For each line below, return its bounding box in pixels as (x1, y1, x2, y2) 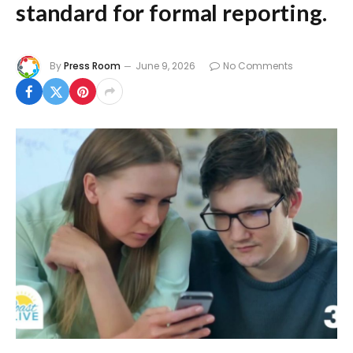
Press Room (64, 59, 121, 73)
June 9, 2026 (136, 59, 195, 73)
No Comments (223, 59, 293, 73)
